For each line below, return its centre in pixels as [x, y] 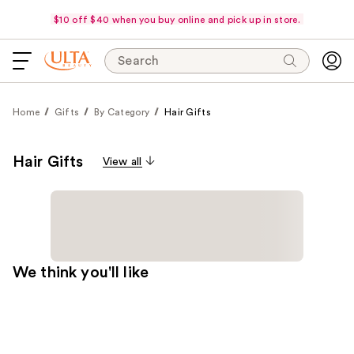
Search [139, 61]
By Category [122, 112]
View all [122, 162]
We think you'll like [81, 273]
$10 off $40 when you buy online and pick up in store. [177, 19]
